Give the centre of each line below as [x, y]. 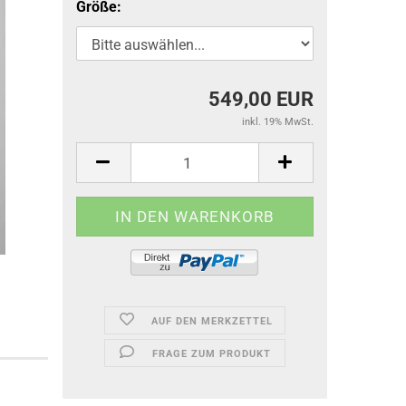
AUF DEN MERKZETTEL [212, 321]
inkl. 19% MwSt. [278, 122]
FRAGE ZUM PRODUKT [212, 354]
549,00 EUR [261, 99]
